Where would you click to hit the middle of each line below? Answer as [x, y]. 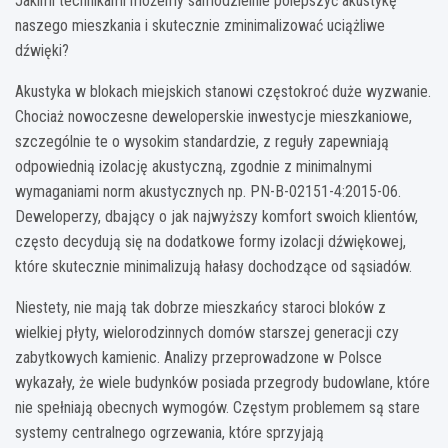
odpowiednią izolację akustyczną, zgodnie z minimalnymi [193, 166]
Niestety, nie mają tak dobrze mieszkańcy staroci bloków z [200, 307]
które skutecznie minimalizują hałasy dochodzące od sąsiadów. [213, 266]
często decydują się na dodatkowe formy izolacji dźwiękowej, [210, 241]
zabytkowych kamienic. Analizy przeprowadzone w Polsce [198, 357]
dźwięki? [42, 50]
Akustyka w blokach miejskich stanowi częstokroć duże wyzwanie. [223, 91]
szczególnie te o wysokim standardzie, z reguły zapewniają [202, 141]
